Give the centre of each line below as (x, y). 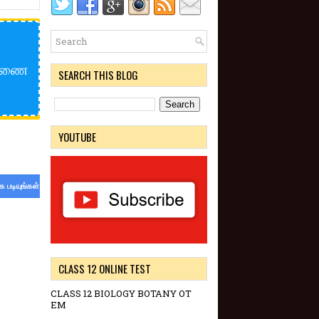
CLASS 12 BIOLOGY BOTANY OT (121, 294)
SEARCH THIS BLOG (98, 75)
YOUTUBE (77, 137)
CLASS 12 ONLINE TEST (105, 269)
